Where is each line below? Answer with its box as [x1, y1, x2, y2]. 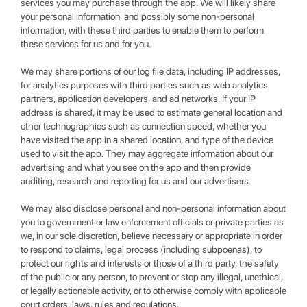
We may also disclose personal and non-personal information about [21, 203, 286, 214]
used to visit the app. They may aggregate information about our [21, 148, 273, 159]
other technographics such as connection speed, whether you [21, 121, 266, 132]
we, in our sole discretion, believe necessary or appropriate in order [21, 230, 282, 241]
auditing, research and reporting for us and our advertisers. [21, 175, 251, 186]
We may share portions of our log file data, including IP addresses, [21, 66, 280, 77]
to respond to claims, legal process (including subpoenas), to [21, 244, 262, 255]
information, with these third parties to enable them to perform [21, 25, 264, 36]
